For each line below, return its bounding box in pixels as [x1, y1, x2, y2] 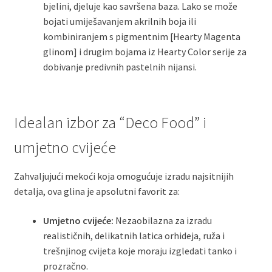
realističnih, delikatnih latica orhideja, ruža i [42, 229, 225, 242]
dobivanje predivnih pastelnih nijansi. [42, 61, 197, 73]
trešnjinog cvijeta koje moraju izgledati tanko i [42, 245, 237, 257]
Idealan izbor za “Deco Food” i [13, 113, 206, 133]
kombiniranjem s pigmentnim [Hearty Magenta [42, 30, 240, 43]
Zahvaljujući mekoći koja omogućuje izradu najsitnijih [13, 170, 234, 183]
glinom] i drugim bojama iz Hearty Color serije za [42, 46, 246, 58]
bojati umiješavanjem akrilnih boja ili [42, 15, 196, 28]
